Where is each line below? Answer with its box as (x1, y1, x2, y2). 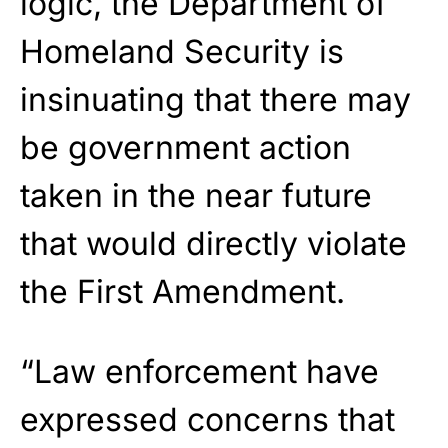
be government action (20, 128, 351, 168)
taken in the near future (20, 176, 372, 216)
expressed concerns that (20, 400, 395, 440)
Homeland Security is (20, 32, 344, 72)
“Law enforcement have (20, 352, 379, 392)
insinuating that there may (20, 80, 411, 120)
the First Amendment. (20, 272, 345, 312)
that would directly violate (20, 224, 407, 264)
